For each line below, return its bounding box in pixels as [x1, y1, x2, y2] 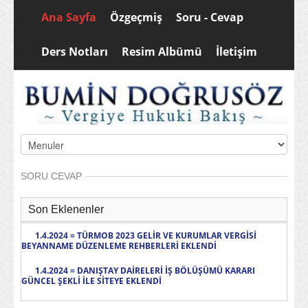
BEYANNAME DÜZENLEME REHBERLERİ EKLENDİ [21, 240, 217, 252]
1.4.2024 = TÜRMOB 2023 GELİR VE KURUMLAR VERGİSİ [35, 230, 256, 242]
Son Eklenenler [28, 203, 104, 216]
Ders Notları [41, 44, 108, 59]
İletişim [216, 44, 257, 59]
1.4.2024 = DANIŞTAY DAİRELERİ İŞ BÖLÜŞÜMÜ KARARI [35, 265, 255, 277]
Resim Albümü [122, 44, 202, 59]
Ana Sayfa [41, 10, 96, 25]
